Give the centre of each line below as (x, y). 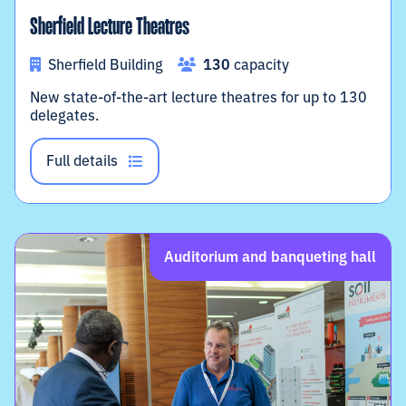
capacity (260, 64)
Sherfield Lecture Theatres (110, 29)
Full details (82, 160)
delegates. (64, 115)
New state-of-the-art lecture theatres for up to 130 (198, 97)
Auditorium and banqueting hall (270, 256)
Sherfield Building (104, 64)
